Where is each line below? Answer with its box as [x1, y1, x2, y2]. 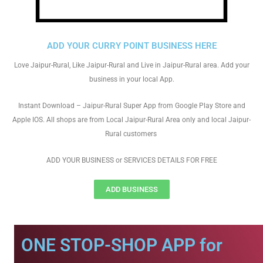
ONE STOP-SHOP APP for [21, 235, 222, 255]
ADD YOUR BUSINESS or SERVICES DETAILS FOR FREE [46, 156, 217, 164]
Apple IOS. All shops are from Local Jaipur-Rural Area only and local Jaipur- [12, 116, 251, 124]
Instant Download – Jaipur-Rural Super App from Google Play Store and [18, 102, 245, 110]
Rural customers [104, 130, 159, 138]
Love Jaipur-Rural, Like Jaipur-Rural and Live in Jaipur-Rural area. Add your [14, 61, 249, 69]
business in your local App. [89, 75, 174, 83]
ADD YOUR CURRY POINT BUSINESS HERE [46, 41, 217, 51]
